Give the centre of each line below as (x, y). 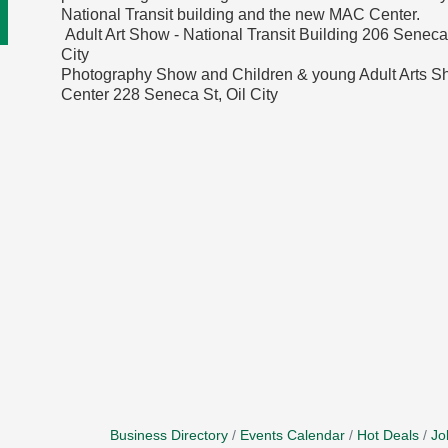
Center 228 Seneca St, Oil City (169, 94)
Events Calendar (293, 435)
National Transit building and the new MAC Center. (240, 14)
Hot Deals (388, 435)
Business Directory (169, 435)
